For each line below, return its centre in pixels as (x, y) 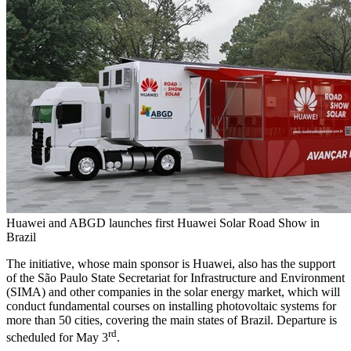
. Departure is (304, 320)
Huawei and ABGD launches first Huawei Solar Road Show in (163, 223)
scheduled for (41, 338)
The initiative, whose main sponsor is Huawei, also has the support (171, 264)
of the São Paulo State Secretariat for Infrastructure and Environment (175, 278)
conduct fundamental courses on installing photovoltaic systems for (171, 306)
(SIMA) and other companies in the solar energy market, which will (173, 292)
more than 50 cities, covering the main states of (123, 320)
